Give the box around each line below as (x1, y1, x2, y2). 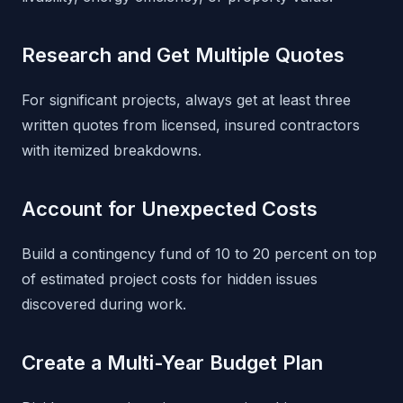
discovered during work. (22, 295, 186, 314)
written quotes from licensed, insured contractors (22, 116, 360, 135)
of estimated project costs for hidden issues (22, 270, 318, 289)
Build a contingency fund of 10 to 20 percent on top (22, 245, 377, 264)
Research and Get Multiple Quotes (22, 43, 345, 67)
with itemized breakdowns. (22, 141, 201, 160)
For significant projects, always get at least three (22, 91, 351, 110)
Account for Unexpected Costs (22, 197, 318, 221)
